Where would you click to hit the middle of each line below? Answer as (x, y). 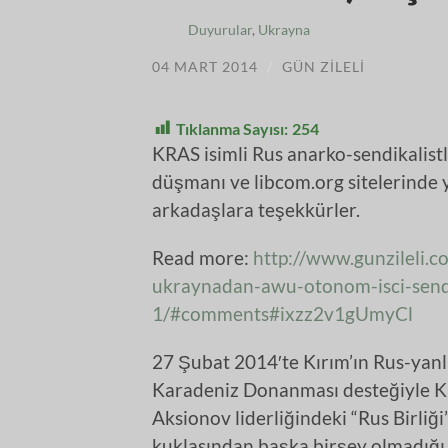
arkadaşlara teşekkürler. (256, 209)
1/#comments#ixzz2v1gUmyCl (282, 313)
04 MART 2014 (205, 66)
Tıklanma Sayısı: (232, 128)
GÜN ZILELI (323, 66)
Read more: (202, 257)
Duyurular (220, 29)
